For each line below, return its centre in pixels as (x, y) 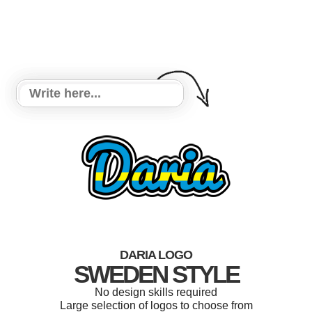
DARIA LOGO (156, 255)
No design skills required (156, 292)
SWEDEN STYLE (156, 274)
